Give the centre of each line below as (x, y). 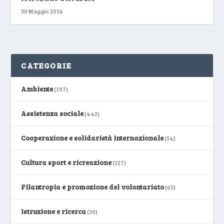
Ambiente (37, 88)
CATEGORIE (46, 65)
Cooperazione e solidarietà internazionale (92, 137)
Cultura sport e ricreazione (66, 162)
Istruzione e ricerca (54, 211)
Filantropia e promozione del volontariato (93, 186)
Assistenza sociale (52, 113)
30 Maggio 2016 (42, 11)
